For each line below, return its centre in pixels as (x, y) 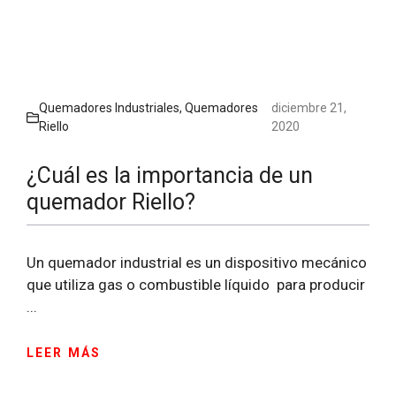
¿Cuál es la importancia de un (170, 176)
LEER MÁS (64, 352)
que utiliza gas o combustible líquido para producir (196, 285)
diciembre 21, (308, 108)
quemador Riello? (111, 202)
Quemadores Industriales (109, 108)
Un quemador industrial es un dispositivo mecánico (197, 263)
